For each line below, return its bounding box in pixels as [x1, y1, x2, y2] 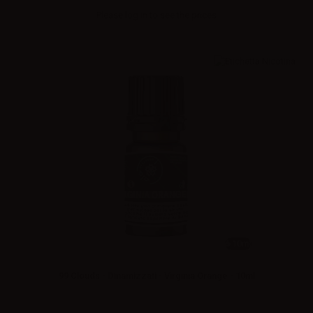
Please [96, 9, 125, 20]
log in [125, 9, 147, 20]
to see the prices [147, 9, 217, 20]
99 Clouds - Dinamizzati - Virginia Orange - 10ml [58, 270, 255, 281]
